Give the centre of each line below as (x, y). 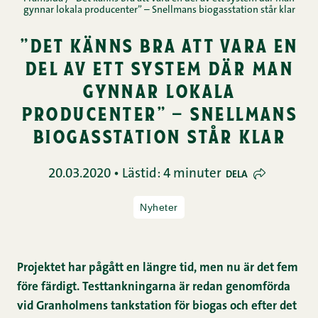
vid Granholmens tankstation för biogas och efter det (157, 306)
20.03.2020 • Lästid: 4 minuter (135, 174)
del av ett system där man (159, 67)
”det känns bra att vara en (159, 44)
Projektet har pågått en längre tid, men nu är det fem (158, 268)
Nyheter (159, 207)
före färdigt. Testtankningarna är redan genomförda (154, 287)
